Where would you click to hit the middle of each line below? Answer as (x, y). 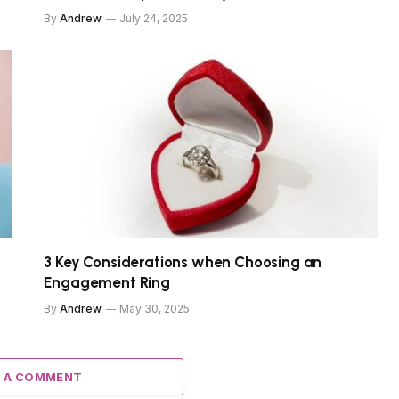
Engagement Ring (107, 282)
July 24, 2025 (154, 19)
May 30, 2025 (155, 308)
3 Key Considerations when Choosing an (183, 261)
